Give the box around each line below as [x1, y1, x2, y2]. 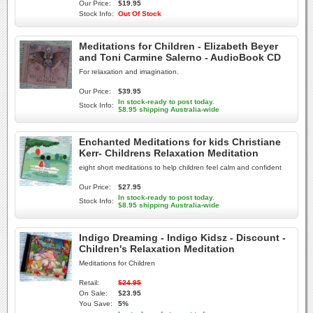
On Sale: [79, 289, 108, 297]
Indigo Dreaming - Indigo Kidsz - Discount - [79, 232, 286, 243]
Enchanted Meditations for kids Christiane [79, 136, 281, 147]
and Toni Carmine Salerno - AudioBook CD [79, 52, 281, 63]
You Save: [79, 300, 112, 307]
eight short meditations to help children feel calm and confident [79, 163, 282, 171]
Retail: [79, 279, 99, 286]
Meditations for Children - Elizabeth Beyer [79, 41, 278, 52]
